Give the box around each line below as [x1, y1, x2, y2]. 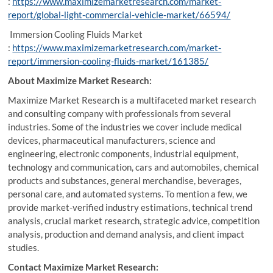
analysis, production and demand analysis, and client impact [8, 229, 245, 239]
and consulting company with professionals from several [8, 108, 232, 119]
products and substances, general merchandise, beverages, [8, 175, 242, 186]
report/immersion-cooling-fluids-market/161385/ [8, 55, 209, 66]
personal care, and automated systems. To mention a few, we [8, 188, 248, 199]
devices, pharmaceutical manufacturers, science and [8, 135, 216, 146]
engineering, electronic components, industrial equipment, [8, 148, 239, 159]
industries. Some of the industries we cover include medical [8, 121, 243, 132]
